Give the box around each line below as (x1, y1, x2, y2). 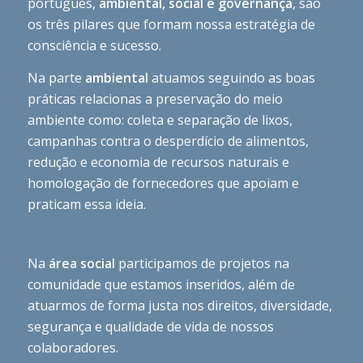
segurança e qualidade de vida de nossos (27, 317, 274, 335)
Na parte (27, 68, 85, 87)
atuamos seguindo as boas (147, 68, 315, 87)
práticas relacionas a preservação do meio (27, 89, 283, 108)
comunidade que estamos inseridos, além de (27, 275, 295, 293)
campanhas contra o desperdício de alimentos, (27, 131, 309, 150)
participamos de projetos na (114, 254, 289, 272)
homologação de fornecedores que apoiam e (27, 173, 299, 192)
